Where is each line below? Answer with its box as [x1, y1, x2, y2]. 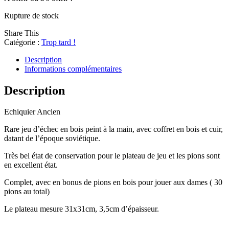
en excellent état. [4, 161, 58, 170]
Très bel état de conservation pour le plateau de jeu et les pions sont [4, 151, 220, 161]
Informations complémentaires [25, 64, 122, 73]
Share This [4, 28, 39, 37]
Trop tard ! [41, 37, 76, 47]
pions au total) [4, 187, 50, 196]
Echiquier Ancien [4, 107, 60, 117]
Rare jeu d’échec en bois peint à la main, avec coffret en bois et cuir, [4, 125, 223, 134]
